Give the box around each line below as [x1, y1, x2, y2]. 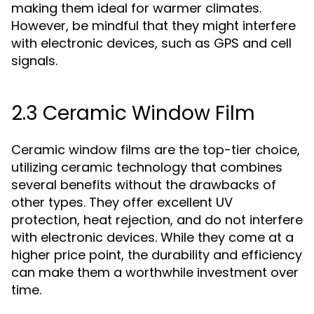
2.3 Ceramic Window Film [11, 100, 255, 127]
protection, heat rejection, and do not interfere [11, 211, 303, 228]
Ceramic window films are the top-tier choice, [11, 141, 300, 158]
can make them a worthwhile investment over [11, 264, 299, 281]
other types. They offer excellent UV [11, 193, 233, 211]
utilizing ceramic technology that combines [11, 158, 282, 176]
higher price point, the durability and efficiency [11, 246, 302, 264]
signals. [11, 52, 57, 69]
